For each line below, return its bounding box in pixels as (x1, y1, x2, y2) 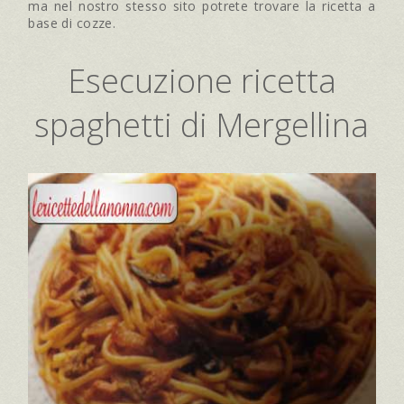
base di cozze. (28, 14, 116, 32)
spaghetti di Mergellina (34, 102, 370, 147)
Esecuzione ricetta (67, 58, 336, 103)
